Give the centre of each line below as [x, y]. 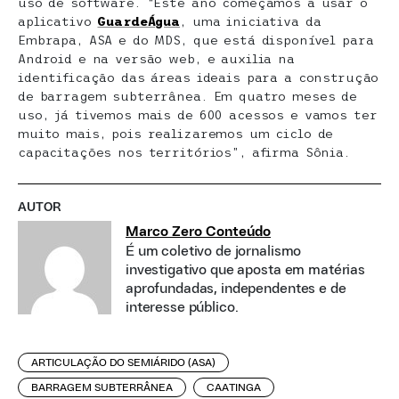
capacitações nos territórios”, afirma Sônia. [184, 152]
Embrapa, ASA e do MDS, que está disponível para [196, 40]
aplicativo [58, 21]
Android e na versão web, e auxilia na [156, 59]
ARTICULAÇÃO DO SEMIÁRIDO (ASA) [123, 362]
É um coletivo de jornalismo [214, 251]
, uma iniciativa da [251, 21]
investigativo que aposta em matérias [245, 270]
